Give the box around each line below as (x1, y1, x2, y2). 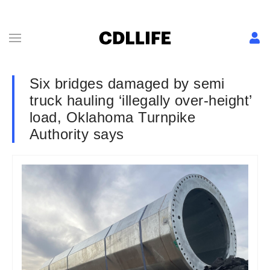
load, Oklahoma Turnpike (30, 109, 196, 125)
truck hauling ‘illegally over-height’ (30, 92, 253, 108)
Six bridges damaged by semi (30, 75, 225, 92)
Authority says (30, 126, 124, 142)
